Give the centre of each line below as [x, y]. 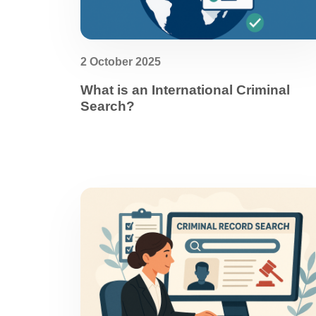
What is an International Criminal [185, 90]
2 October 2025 [121, 62]
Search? [108, 106]
